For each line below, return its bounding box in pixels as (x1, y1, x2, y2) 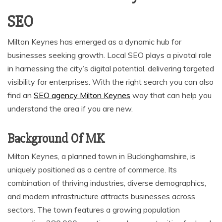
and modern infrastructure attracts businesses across (7, 191, 195, 201)
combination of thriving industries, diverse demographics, (7, 177, 206, 188)
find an (7, 90, 34, 100)
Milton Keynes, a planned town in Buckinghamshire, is (7, 151, 196, 161)
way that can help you (130, 90, 212, 100)
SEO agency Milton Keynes (34, 90, 130, 100)
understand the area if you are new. (7, 103, 133, 113)
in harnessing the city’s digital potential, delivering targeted (7, 63, 214, 73)
